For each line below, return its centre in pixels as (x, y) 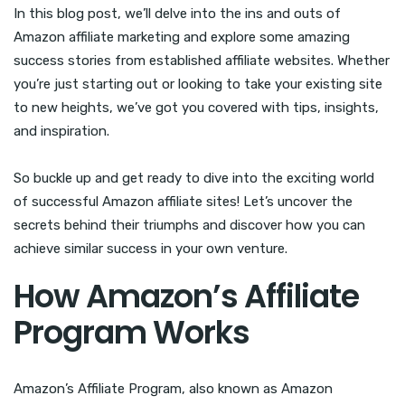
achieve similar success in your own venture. (151, 249)
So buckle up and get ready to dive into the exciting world (194, 179)
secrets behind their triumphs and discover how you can (189, 226)
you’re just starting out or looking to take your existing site (198, 85)
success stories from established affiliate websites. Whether (202, 61)
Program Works (132, 333)
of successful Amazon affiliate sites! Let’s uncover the (183, 202)
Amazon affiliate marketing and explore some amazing (182, 38)
